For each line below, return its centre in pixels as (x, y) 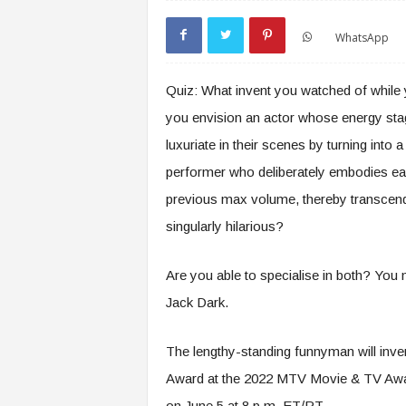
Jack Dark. (197, 302)
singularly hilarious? (224, 226)
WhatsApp (362, 37)
